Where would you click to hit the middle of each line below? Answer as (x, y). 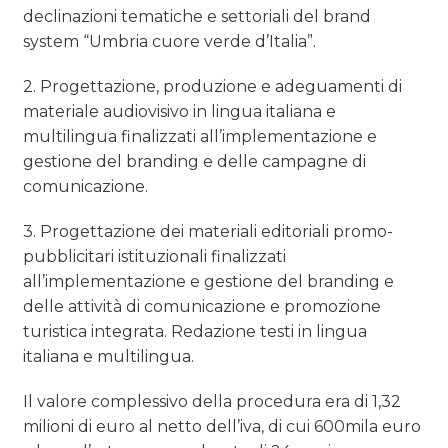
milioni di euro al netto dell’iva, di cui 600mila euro (222, 427)
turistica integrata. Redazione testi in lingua (195, 332)
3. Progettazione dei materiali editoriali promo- (208, 232)
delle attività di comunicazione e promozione (202, 307)
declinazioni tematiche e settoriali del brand (197, 17)
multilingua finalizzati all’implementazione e (200, 137)
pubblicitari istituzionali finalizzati (155, 257)
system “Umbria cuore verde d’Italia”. (170, 42)
